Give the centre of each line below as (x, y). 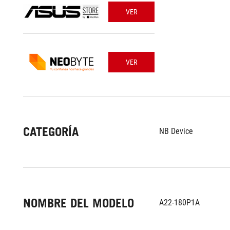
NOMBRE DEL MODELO (79, 203)
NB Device (176, 131)
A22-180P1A (179, 203)
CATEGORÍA (51, 132)
